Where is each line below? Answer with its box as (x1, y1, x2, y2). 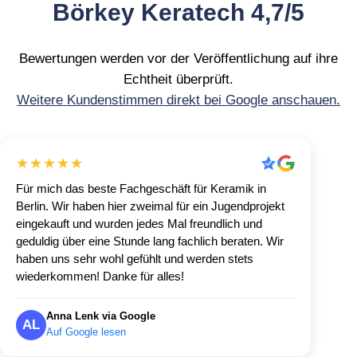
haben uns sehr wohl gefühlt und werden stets (16, 251, 253, 265)
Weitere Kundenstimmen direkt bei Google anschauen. (17, 92, 340, 108)
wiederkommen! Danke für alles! (16, 269, 184, 283)
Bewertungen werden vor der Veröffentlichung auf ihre (19, 50, 338, 66)
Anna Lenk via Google (46, 309, 155, 322)
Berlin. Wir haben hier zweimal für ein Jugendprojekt (16, 198, 284, 213)
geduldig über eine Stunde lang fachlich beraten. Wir (16, 233, 284, 248)
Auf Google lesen (46, 325, 126, 338)
